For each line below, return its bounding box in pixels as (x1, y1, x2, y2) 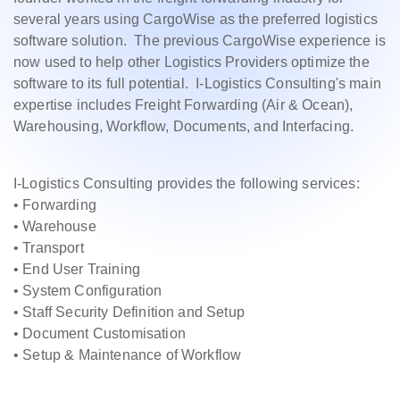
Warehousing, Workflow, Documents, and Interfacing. (13, 119, 354, 134)
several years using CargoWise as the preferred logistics (13, 12, 378, 27)
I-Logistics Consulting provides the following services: (13, 176, 360, 191)
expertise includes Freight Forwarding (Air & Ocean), (13, 97, 354, 112)
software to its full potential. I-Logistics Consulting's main (13, 76, 381, 91)
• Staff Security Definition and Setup (13, 304, 245, 320)
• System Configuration (13, 283, 162, 298)
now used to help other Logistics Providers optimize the (13, 54, 370, 70)
